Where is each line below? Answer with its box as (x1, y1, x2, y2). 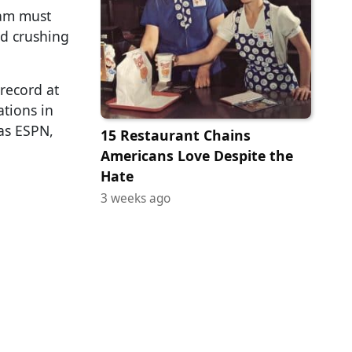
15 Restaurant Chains (101, 126, 251, 145)
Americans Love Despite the (101, 146, 293, 166)
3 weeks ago (101, 190, 170, 207)
